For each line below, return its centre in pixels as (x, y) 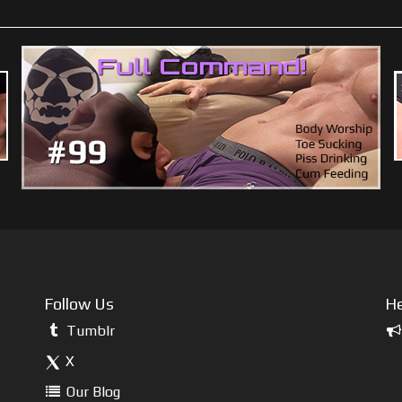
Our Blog (91, 392)
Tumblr (88, 331)
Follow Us (79, 304)
